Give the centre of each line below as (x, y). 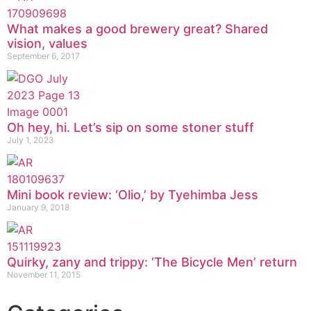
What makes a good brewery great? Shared (137, 28)
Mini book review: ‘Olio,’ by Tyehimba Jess (133, 194)
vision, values (47, 43)
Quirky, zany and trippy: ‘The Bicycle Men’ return (152, 262)
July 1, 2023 (31, 140)
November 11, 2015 (44, 274)
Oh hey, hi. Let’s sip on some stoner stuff (131, 127)
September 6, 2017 (43, 56)
